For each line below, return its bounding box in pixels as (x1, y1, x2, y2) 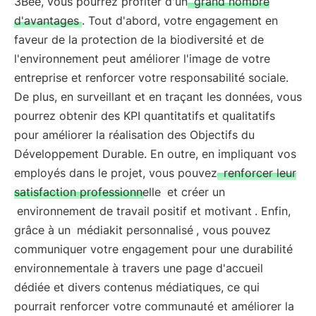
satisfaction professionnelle (14, 185, 161, 199)
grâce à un (14, 223, 74, 237)
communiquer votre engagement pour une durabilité (14, 242, 293, 256)
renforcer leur (220, 166, 296, 180)
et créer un (164, 185, 225, 199)
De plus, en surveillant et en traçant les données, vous (14, 90, 302, 104)
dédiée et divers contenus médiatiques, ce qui (14, 280, 260, 294)
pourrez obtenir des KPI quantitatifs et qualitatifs (14, 109, 275, 123)
